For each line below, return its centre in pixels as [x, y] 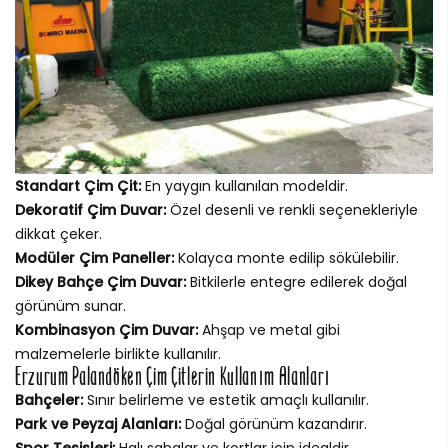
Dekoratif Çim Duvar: [90, 209]
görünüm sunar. [70, 305]
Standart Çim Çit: [78, 185]
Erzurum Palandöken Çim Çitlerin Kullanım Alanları [173, 376]
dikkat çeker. [58, 233]
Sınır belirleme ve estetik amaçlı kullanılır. [226, 399]
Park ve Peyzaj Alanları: [98, 423]
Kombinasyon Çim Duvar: [106, 329]
